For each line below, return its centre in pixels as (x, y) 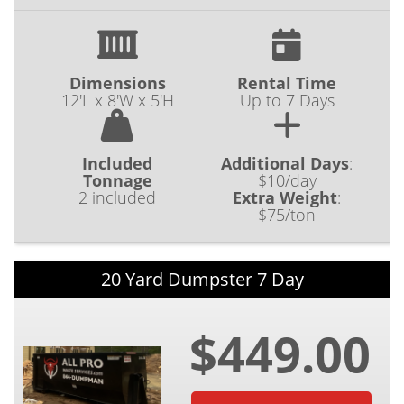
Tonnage (117, 181)
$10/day (287, 181)
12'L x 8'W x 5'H (117, 101)
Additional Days (285, 164)
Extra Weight (285, 198)
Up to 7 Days (287, 101)
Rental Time (287, 83)
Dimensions (117, 83)
